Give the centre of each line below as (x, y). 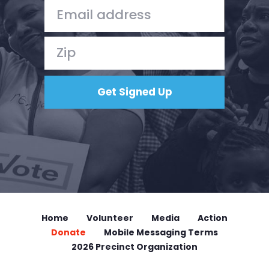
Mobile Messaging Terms (161, 232)
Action (213, 218)
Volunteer (110, 218)
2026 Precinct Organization (134, 247)
